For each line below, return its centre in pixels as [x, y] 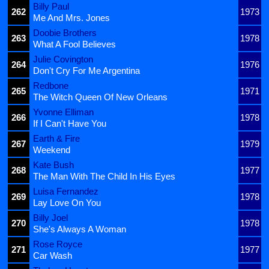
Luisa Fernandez [66, 191]
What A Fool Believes [74, 44]
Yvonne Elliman [63, 112]
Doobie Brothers [65, 32]
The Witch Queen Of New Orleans [100, 97]
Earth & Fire [56, 138]
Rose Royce [58, 244]
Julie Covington [63, 59]
